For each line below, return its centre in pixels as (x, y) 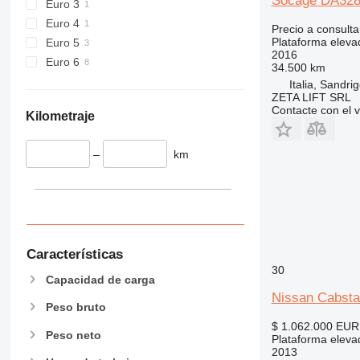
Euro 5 (62, 42)
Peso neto (73, 335)
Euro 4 (62, 23)
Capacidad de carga (100, 280)
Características (74, 255)
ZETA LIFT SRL (311, 97)
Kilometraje (60, 116)
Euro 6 (62, 61)
